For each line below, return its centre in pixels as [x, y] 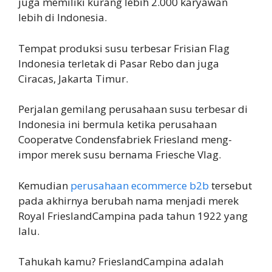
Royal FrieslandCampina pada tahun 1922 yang [133, 216]
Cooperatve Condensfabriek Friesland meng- [125, 140]
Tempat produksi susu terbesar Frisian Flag [124, 48]
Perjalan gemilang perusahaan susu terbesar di [133, 109]
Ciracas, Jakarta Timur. [73, 78]
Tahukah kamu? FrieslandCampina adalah [121, 262]
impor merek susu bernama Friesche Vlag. [120, 155]
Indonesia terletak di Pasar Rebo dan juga [119, 63]
